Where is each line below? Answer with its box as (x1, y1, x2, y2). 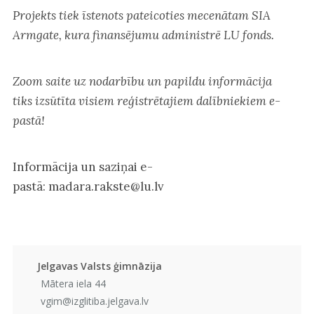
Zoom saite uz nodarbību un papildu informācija (12, 73, 272, 89)
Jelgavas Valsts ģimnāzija (36, 259, 162, 273)
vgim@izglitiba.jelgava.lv (40, 294, 149, 308)
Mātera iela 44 (40, 277, 106, 290)
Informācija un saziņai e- (12, 158, 153, 175)
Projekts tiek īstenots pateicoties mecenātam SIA (12, 7, 271, 23)
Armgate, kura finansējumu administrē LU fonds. (12, 27, 274, 43)
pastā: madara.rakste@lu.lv (12, 178, 164, 194)
